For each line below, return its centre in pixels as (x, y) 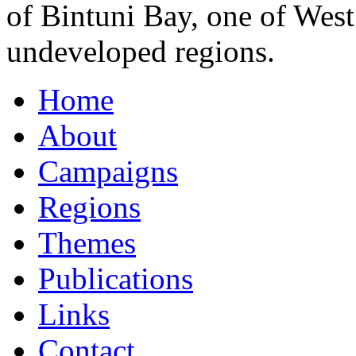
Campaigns (108, 172)
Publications (116, 279)
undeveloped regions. (141, 52)
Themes (87, 243)
